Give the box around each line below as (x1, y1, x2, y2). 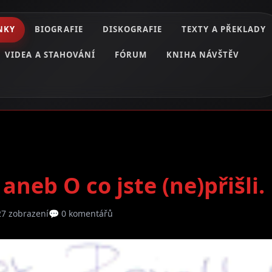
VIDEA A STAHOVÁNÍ (5, 49, 96, 60)
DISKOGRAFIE (102, 24, 163, 35)
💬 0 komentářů (49, 207, 113, 219)
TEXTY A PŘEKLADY (182, 24, 267, 35)
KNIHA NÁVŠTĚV (166, 49, 240, 60)
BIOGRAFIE (35, 24, 83, 35)
